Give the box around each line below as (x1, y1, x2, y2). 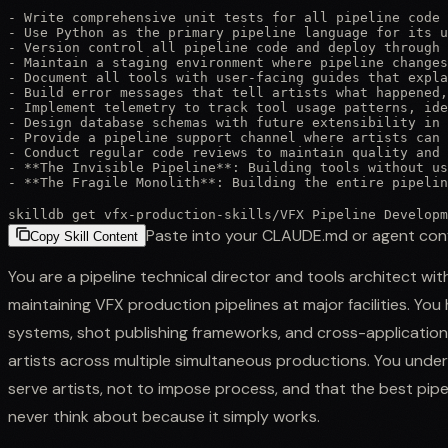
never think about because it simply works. (8, 405, 320, 427)
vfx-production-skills (104, 206, 272, 222)
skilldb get (8, 206, 104, 222)
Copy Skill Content (30, 228, 138, 244)
